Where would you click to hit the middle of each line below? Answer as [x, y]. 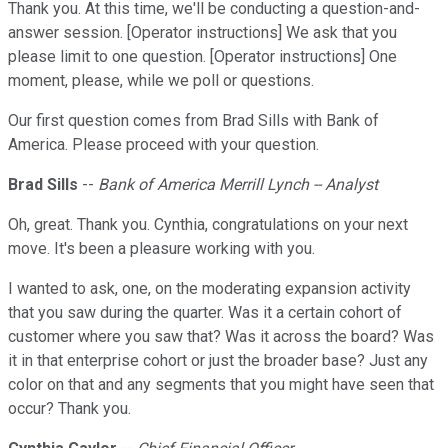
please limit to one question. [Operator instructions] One [202, 57]
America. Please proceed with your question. [163, 145]
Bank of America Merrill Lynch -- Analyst [238, 185]
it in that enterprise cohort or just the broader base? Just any [218, 361]
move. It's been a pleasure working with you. [161, 249]
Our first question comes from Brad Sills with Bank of [193, 121]
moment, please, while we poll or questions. [161, 81]
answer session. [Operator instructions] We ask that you [202, 33]
